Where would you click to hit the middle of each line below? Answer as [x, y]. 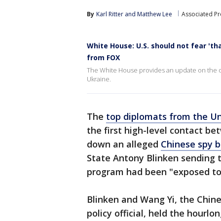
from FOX [103, 57]
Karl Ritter [110, 14]
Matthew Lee [155, 14]
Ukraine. [99, 79]
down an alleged [124, 144]
